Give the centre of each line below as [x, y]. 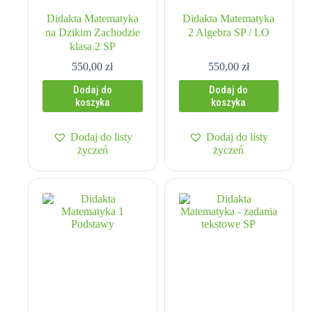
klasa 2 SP [92, 47]
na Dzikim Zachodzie [92, 33]
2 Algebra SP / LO [228, 33]
